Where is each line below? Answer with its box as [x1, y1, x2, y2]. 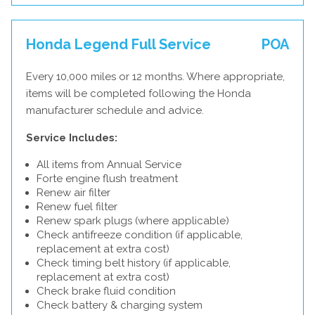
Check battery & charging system [37, 299, 202, 311]
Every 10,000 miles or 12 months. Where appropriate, [26, 70, 285, 83]
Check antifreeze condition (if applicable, [37, 229, 243, 241]
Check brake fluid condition [37, 285, 176, 297]
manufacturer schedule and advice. [26, 104, 204, 117]
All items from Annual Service [37, 158, 181, 171]
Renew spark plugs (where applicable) [37, 214, 229, 227]
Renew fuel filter [37, 200, 117, 213]
